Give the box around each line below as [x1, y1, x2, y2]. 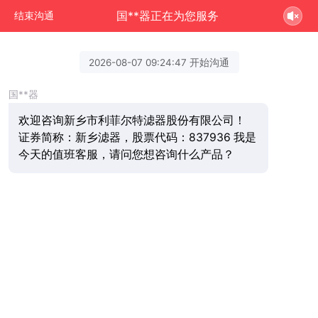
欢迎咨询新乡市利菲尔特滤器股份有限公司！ [18, 114, 246, 128]
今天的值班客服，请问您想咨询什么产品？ [18, 148, 234, 162]
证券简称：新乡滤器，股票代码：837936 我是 [18, 131, 256, 145]
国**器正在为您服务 [116, 9, 219, 23]
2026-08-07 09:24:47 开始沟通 [89, 56, 229, 68]
